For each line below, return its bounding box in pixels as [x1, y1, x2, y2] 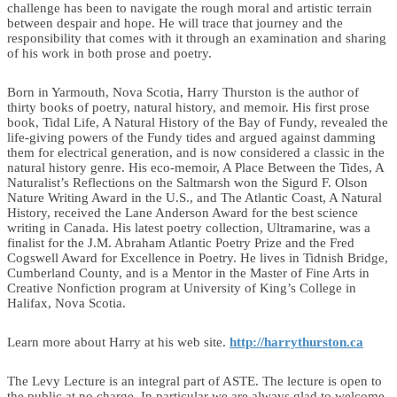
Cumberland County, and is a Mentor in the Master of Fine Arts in [7, 265, 370, 280]
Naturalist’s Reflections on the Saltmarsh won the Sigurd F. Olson [7, 175, 368, 190]
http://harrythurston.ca [230, 334, 363, 349]
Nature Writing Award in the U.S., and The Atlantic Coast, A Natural [7, 190, 382, 205]
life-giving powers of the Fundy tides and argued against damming [7, 129, 376, 144]
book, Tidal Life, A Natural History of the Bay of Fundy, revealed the [7, 114, 388, 129]
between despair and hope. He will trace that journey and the [7, 15, 343, 30]
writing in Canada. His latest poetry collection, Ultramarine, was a [7, 220, 370, 235]
